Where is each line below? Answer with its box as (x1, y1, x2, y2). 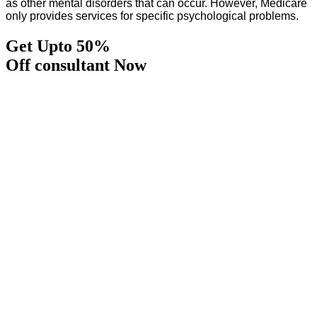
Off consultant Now (6, 56, 146, 75)
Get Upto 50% (6, 37, 115, 56)
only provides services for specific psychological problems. (6, 10, 299, 23)
